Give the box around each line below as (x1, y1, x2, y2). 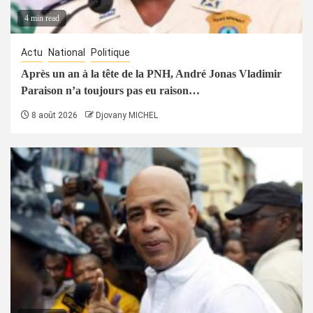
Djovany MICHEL (96, 110, 158, 120)
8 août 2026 (29, 110, 78, 120)
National (48, 46, 85, 58)
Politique (91, 46, 130, 58)
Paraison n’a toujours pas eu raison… (21, 84, 200, 96)
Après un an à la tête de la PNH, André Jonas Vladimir (21, 67, 282, 80)
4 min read (24, 13, 59, 23)
